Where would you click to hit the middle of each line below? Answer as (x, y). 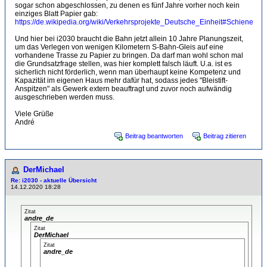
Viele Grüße (34, 114)
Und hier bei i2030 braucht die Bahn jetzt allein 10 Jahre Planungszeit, (129, 39)
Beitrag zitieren (225, 136)
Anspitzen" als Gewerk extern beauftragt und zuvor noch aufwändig (123, 89)
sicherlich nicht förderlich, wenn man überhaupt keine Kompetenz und (128, 72)
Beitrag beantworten (154, 136)
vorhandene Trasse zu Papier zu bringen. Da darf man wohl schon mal (129, 55)
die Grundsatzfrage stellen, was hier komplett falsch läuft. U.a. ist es (123, 64)
